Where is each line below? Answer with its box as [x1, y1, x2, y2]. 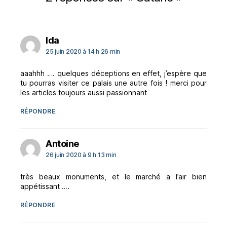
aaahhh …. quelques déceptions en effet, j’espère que [20, 68, 207, 78]
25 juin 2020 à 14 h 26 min [46, 47, 120, 55]
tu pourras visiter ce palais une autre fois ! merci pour [20, 78, 207, 87]
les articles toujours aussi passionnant [20, 88, 147, 97]
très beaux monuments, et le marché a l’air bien [20, 172, 207, 181]
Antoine [46, 138, 79, 149]
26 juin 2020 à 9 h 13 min [46, 150, 117, 159]
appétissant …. [20, 181, 69, 191]
